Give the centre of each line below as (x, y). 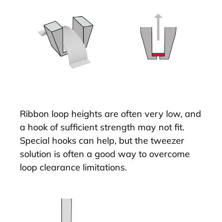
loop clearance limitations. (73, 167)
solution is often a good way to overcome (105, 154)
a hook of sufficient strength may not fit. (102, 127)
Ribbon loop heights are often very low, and (111, 113)
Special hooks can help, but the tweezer (102, 140)
